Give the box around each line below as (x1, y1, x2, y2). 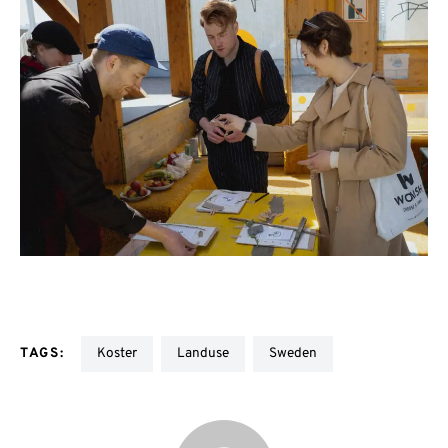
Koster (105, 344, 137, 362)
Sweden (276, 344, 317, 362)
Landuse (184, 344, 229, 362)
